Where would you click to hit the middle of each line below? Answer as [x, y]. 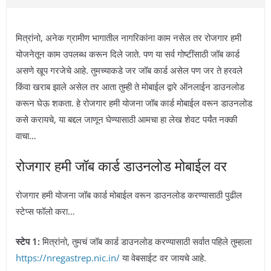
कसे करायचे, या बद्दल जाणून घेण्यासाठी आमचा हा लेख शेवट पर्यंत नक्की [126, 119]
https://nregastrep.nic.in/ [68, 257]
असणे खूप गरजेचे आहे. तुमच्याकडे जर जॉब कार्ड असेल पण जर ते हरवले [129, 70]
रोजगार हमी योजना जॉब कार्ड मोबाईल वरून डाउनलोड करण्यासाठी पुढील [129, 195]
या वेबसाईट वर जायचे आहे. [163, 257]
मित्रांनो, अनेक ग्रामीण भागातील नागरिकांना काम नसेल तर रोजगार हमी [129, 37]
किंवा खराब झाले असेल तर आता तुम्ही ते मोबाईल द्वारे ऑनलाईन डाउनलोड [130, 86]
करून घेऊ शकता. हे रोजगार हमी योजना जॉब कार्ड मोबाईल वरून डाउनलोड [134, 103]
